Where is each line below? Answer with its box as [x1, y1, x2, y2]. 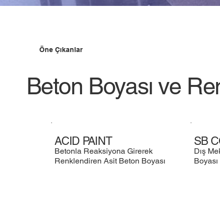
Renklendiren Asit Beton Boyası [55, 156, 166, 165]
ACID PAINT [55, 134, 112, 147]
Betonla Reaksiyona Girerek [55, 146, 153, 156]
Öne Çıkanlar [39, 46, 82, 54]
